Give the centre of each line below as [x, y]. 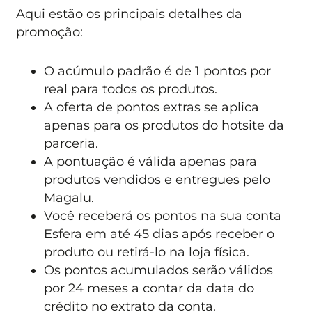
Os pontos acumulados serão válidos [159, 270]
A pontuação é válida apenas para [151, 162]
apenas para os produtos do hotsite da [164, 125]
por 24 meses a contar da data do [149, 288]
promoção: [50, 31]
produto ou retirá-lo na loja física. [147, 252]
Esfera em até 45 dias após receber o [159, 234]
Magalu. [69, 198]
